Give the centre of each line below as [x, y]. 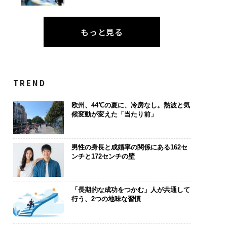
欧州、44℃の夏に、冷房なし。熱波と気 [130, 105]
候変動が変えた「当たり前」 [114, 114]
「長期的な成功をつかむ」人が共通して [130, 190]
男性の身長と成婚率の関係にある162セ [129, 147]
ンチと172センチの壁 [103, 157]
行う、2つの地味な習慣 [106, 199]
